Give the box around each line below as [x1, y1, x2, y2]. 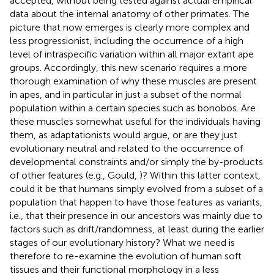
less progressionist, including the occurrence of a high [10, 34, 243, 46]
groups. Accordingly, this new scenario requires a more [10, 61, 247, 73]
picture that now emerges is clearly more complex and [10, 21, 250, 33]
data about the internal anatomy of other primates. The [10, 7, 250, 20]
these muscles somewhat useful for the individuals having [10, 115, 261, 127]
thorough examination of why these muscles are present [10, 75, 257, 87]
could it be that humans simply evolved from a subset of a [10, 182, 263, 194]
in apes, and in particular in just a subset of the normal [10, 88, 242, 100]
